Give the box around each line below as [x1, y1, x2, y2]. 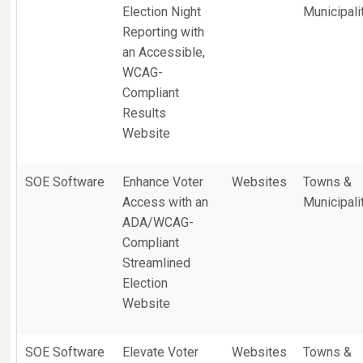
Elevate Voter [122, 344, 199, 360]
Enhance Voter [122, 174, 204, 190]
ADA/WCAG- [122, 215, 194, 230]
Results [122, 105, 167, 121]
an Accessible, [122, 45, 206, 60]
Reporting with [122, 24, 205, 40]
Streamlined [122, 255, 191, 271]
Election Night [122, 4, 202, 19]
